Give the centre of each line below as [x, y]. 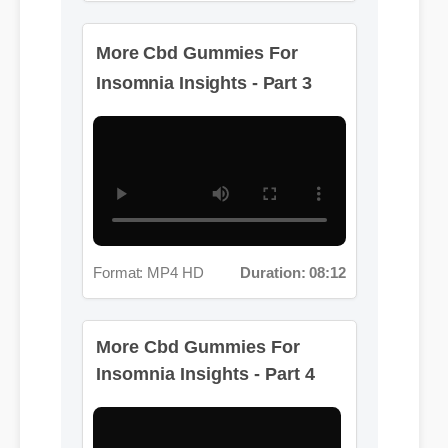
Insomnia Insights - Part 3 [198, 35]
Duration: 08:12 [286, 220]
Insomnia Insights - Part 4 [204, 355]
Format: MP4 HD [144, 220]
